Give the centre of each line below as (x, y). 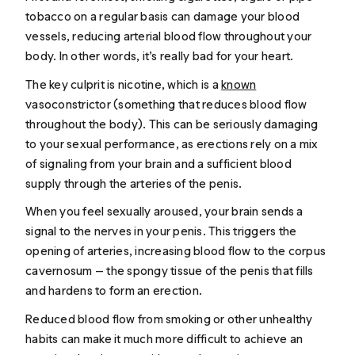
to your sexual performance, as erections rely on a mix (172, 143)
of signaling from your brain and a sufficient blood (158, 163)
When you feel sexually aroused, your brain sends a (164, 212)
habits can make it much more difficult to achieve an (164, 338)
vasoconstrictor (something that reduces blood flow (166, 104)
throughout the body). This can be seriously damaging (172, 124)
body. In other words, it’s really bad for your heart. (161, 56)
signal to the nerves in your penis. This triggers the (161, 231)
